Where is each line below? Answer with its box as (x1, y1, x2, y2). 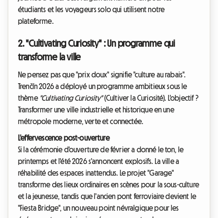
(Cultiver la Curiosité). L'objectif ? (102, 94, 199, 102)
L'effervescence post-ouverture (18, 134, 109, 142)
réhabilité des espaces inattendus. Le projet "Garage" (18, 169, 174, 177)
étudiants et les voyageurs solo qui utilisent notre (18, 5, 165, 14)
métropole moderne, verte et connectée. (18, 117, 144, 126)
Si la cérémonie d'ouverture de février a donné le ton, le (18, 145, 184, 154)
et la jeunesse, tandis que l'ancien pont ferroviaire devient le (18, 192, 197, 200)
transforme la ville (18, 52, 81, 62)
